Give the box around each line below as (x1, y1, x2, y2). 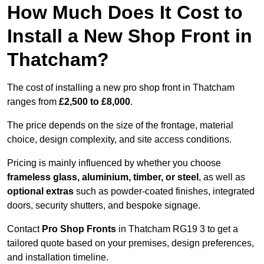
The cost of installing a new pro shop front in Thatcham (7, 82, 235, 93)
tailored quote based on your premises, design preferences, (7, 238, 254, 249)
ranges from (7, 97, 59, 107)
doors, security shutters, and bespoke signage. (7, 200, 200, 211)
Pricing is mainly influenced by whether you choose (7, 158, 221, 169)
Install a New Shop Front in (7, 25, 252, 47)
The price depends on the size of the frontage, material (7, 120, 233, 131)
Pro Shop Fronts (42, 224, 116, 235)
